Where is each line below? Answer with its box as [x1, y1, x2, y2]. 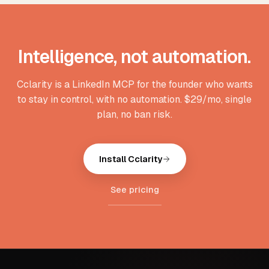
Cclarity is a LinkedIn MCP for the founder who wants [16, 78, 253, 91]
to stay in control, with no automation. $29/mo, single [17, 93, 252, 106]
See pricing [110, 184, 159, 195]
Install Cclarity [98, 153, 162, 165]
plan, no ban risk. [97, 108, 172, 121]
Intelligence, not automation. [18, 45, 251, 68]
